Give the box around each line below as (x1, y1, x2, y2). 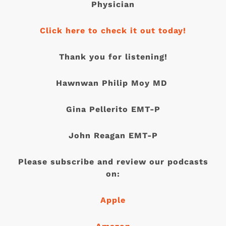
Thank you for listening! (59, 51, 167, 62)
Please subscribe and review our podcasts (18, 156, 208, 166)
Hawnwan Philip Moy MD (56, 78, 170, 88)
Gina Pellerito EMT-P (66, 104, 160, 114)
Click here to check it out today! (40, 25, 186, 35)
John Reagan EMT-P (68, 130, 158, 140)
